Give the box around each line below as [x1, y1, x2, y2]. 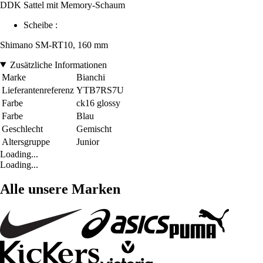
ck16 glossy [76, 97, 120, 108]
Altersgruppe [2, 136, 50, 147]
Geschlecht [2, 123, 43, 134]
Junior [76, 136, 99, 147]
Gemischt [76, 123, 112, 134]
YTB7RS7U [76, 85, 124, 95]
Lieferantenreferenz [2, 85, 74, 95]
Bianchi [76, 72, 105, 82]
